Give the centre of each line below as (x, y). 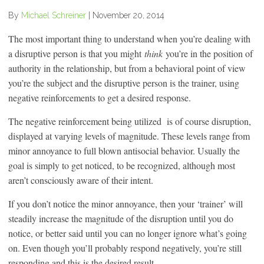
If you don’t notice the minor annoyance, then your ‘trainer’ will (126, 203)
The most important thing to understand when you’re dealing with (129, 38)
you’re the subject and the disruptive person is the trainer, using (124, 82)
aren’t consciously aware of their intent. (81, 180)
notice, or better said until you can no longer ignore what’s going (128, 233)
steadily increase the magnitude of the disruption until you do (121, 218)
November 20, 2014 (128, 15)
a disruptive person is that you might (76, 53)
